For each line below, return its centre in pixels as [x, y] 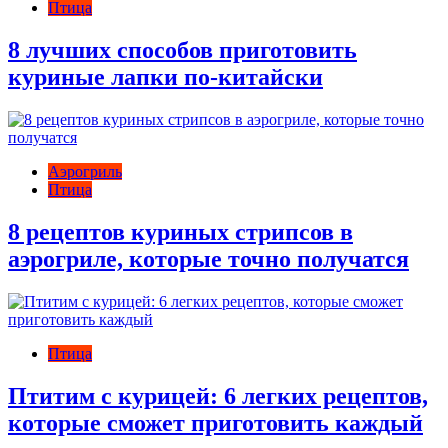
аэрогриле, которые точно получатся [208, 258]
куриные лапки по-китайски [165, 77]
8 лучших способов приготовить [182, 50]
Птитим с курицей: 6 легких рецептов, [218, 395]
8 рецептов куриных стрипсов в [180, 231]
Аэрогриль [85, 171]
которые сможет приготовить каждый [215, 422]
